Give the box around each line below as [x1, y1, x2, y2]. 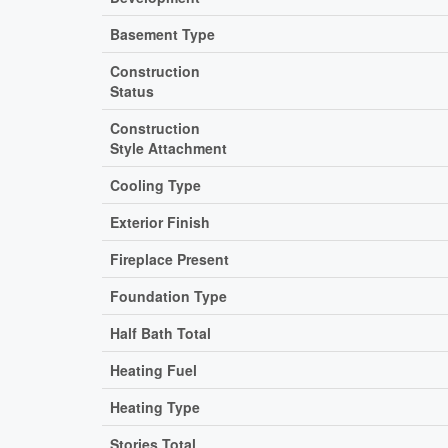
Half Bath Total [110, 322, 211, 343]
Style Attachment [110, 137, 227, 158]
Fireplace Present [110, 248, 229, 269]
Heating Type [110, 396, 200, 417]
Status [110, 80, 154, 101]
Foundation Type [110, 285, 227, 306]
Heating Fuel [110, 359, 197, 380]
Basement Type [110, 23, 215, 44]
